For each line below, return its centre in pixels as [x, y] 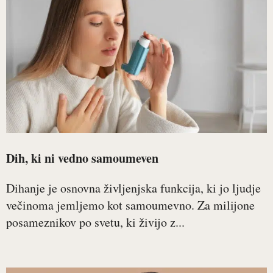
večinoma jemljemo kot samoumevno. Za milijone [130, 205]
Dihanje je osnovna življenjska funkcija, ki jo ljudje [133, 188]
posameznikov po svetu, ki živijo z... [95, 222]
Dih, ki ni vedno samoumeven [82, 158]
